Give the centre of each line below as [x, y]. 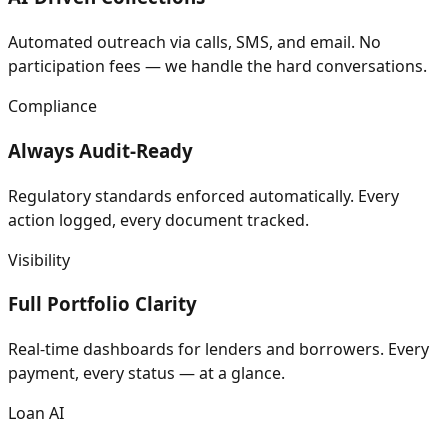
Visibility [39, 259]
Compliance [52, 106]
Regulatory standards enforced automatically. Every [203, 195]
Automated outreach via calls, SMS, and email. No [194, 42]
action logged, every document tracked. [158, 219]
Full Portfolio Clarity [102, 304]
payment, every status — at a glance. [146, 373]
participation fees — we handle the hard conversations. [217, 66]
